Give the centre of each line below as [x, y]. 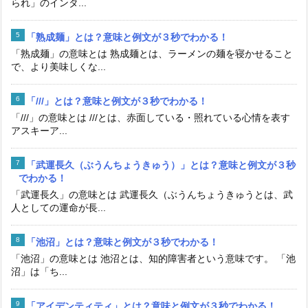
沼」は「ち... [39, 272]
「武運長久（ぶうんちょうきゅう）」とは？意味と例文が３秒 [161, 165]
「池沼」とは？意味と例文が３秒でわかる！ [122, 242]
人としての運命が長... [58, 208]
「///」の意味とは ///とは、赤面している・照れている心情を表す [151, 118]
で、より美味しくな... [58, 67]
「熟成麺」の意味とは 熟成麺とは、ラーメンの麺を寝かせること [152, 54]
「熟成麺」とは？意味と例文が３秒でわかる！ [127, 37]
